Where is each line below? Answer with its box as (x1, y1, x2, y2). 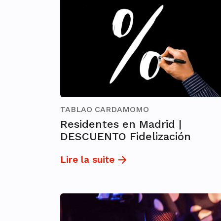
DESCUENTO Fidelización (60, 130, 191, 143)
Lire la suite (60, 153, 114, 165)
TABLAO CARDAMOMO (60, 104, 149, 114)
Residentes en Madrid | (60, 117, 182, 130)
